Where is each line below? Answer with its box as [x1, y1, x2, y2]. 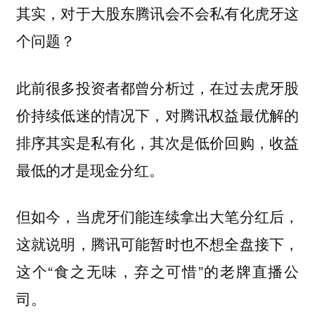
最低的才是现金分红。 [15, 158, 164, 180]
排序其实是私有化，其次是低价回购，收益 [15, 131, 300, 153]
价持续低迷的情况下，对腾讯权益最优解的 [15, 103, 300, 125]
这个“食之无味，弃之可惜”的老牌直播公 [15, 260, 300, 282]
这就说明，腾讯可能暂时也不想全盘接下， [15, 233, 300, 255]
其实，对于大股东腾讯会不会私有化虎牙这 [15, 2, 300, 24]
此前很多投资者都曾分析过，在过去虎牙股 [15, 76, 300, 98]
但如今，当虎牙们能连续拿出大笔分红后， [15, 205, 300, 227]
